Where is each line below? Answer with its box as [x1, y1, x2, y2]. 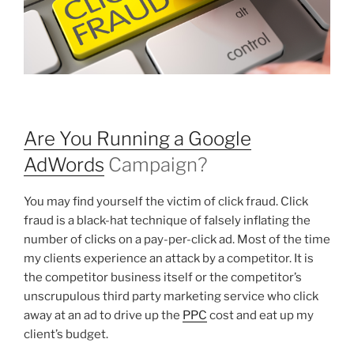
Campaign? [104, 153, 207, 177]
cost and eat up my [207, 308, 314, 323]
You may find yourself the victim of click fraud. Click [24, 194, 308, 209]
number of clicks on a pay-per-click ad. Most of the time [24, 232, 330, 247]
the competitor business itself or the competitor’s [24, 270, 302, 285]
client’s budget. [24, 327, 108, 342]
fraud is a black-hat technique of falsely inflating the [24, 213, 311, 228]
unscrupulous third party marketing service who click [24, 289, 318, 304]
